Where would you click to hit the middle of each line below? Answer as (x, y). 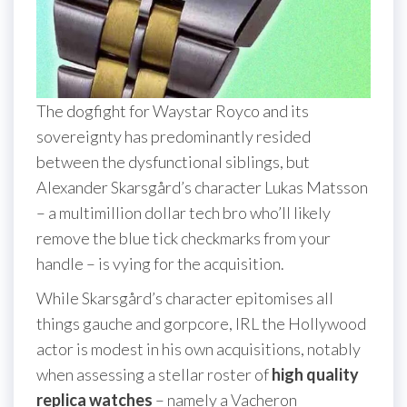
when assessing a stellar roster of (154, 375)
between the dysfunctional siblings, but (173, 162)
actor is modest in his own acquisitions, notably (199, 349)
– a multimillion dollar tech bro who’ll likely (184, 213)
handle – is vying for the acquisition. (160, 264)
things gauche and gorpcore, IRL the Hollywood (201, 324)
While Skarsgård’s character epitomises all (185, 298)
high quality (315, 375)
